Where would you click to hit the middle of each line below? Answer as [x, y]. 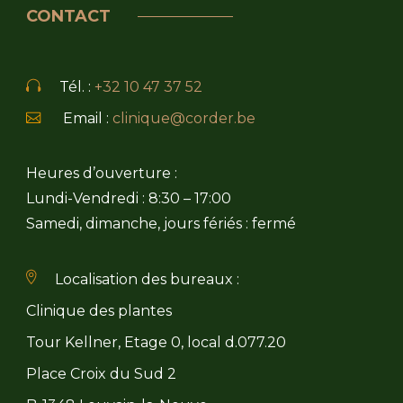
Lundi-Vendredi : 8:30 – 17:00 [129, 198]
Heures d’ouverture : [102, 173]
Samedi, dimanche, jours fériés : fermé [161, 224]
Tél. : [77, 87]
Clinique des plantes [99, 311]
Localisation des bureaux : [147, 279]
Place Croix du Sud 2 [101, 374]
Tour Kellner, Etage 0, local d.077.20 [156, 342]
